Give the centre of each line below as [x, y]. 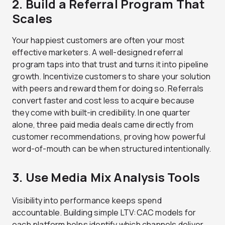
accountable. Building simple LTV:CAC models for [104, 213]
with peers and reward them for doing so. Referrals [108, 89]
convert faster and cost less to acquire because [103, 101]
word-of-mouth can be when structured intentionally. [112, 149]
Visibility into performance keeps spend [87, 201]
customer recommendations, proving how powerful [109, 137]
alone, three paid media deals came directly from [103, 125]
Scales [32, 18]
